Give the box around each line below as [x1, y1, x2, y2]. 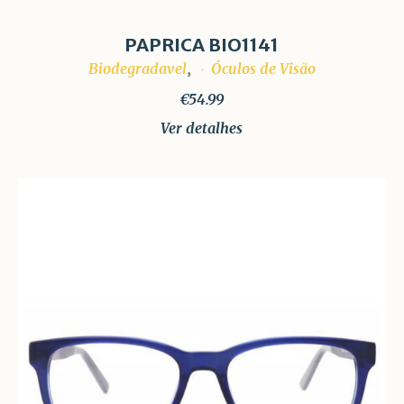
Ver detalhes [161, 119, 243, 138]
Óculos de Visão [210, 60, 316, 78]
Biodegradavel [87, 60, 187, 78]
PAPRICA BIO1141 [124, 33, 280, 57]
